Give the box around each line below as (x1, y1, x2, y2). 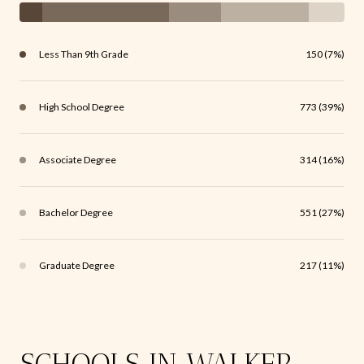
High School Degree (39, 101, 124, 114)
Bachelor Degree (39, 206, 113, 219)
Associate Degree (39, 154, 116, 167)
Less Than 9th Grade (39, 48, 128, 61)
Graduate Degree (39, 259, 115, 272)
